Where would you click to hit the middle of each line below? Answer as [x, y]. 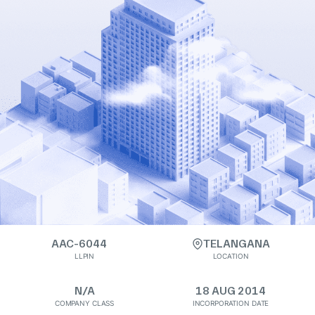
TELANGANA [236, 244]
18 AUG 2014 [231, 291]
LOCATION [231, 256]
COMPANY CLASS [84, 303]
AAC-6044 [79, 244]
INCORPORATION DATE [231, 303]
